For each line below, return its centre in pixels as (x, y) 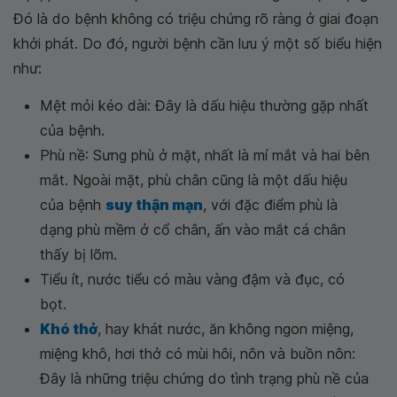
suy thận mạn (154, 204)
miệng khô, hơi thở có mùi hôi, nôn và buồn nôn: (198, 353)
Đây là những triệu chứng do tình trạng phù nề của (204, 378)
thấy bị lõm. (78, 254)
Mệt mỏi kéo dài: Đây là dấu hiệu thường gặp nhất (204, 105)
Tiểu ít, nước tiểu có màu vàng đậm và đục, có (192, 279)
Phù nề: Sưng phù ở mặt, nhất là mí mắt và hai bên (205, 155)
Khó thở (69, 328)
